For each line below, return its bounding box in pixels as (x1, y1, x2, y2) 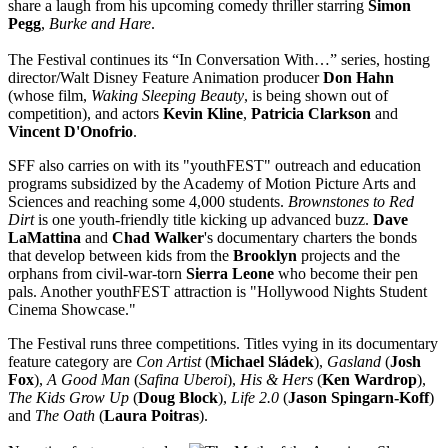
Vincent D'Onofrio (8, 123, 133, 141)
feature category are (8, 353, 136, 371)
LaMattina (8, 229, 81, 247)
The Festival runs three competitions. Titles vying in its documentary (8, 335, 438, 353)
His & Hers (240, 371, 313, 389)
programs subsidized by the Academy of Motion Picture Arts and (8, 175, 416, 193)
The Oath (35, 407, 95, 425)
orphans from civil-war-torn (8, 265, 186, 283)
